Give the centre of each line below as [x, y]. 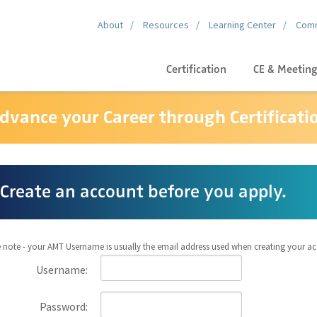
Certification [196, 69]
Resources [166, 25]
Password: [64, 306]
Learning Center [242, 25]
